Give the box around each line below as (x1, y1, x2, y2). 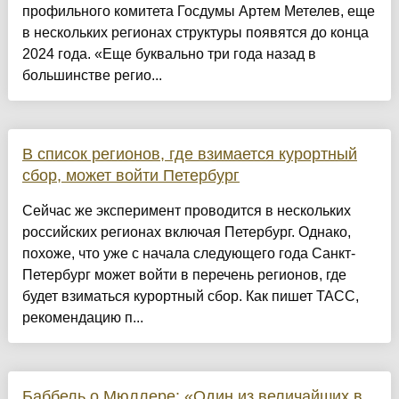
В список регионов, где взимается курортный (21, 144, 357, 163)
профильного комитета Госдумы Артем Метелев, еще (21, 3, 375, 19)
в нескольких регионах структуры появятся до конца (21, 24, 369, 40)
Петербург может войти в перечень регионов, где (21, 266, 346, 282)
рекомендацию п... (21, 309, 143, 325)
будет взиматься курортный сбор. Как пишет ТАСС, (21, 288, 359, 304)
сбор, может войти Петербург (21, 166, 240, 184)
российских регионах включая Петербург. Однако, (21, 224, 351, 240)
